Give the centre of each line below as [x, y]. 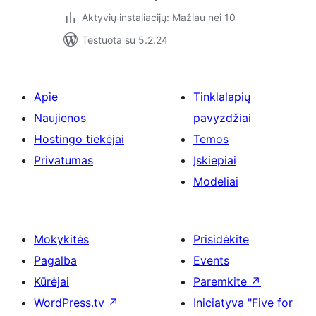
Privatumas [63, 160]
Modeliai [216, 181]
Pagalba [55, 260]
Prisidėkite [221, 239]
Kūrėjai [51, 281]
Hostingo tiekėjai [79, 139]
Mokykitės [61, 239]
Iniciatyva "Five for [243, 303]
